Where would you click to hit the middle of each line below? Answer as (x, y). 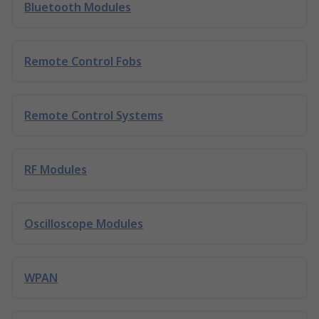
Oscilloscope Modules (84, 224)
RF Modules (56, 169)
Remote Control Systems (94, 115)
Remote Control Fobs (83, 61)
